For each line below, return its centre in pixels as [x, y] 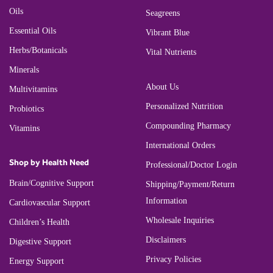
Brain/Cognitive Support [51, 183]
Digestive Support [40, 241]
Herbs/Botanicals [38, 50]
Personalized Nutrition [184, 107]
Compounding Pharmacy [188, 126]
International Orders [180, 146]
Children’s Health [39, 222]
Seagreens [163, 13]
